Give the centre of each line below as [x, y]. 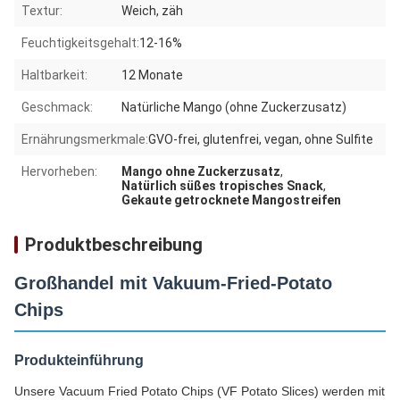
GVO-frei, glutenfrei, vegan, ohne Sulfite [261, 140]
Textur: [42, 11]
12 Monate [152, 75]
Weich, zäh [152, 11]
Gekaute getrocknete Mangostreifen [231, 200]
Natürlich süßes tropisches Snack [222, 186]
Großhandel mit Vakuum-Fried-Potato [173, 283]
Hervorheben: [59, 172]
